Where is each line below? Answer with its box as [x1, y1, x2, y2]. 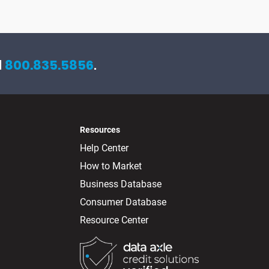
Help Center [80, 142, 128, 154]
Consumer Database [80, 196, 166, 208]
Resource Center [80, 214, 148, 226]
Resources [80, 125, 120, 135]
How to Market [80, 160, 142, 172]
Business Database [80, 178, 162, 190]
